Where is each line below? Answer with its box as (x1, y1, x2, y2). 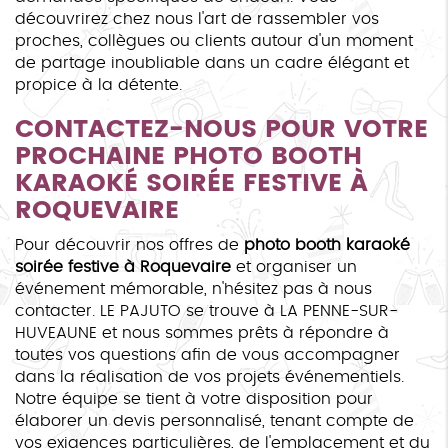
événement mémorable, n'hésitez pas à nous (15, 280, 372, 297)
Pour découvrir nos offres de (15, 236, 244, 253)
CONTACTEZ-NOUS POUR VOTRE (15, 108, 428, 150)
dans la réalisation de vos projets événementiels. (15, 368, 404, 385)
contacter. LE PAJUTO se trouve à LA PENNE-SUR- (15, 302, 398, 319)
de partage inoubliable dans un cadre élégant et (15, 54, 409, 71)
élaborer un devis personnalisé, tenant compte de (15, 412, 414, 429)
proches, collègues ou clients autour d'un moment (15, 32, 413, 49)
